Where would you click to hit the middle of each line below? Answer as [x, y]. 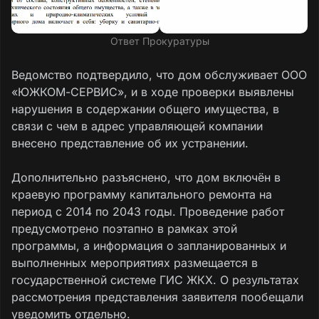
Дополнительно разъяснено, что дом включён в [146, 177]
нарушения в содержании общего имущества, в [145, 109]
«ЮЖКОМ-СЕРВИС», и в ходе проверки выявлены [153, 91]
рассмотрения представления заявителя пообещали [157, 297]
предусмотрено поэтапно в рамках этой [124, 228]
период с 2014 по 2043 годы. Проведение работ [148, 211]
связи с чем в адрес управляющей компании [137, 126]
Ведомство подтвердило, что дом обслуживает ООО [159, 74]
